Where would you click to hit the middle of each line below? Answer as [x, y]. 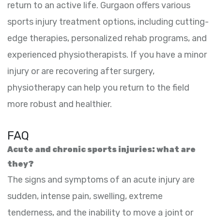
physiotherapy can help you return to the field [98, 88]
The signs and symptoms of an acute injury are [101, 180]
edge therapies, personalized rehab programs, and [107, 39]
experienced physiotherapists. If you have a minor [107, 55]
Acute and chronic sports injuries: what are [101, 150]
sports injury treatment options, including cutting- [108, 22]
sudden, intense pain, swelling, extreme [85, 196]
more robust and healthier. [60, 104]
